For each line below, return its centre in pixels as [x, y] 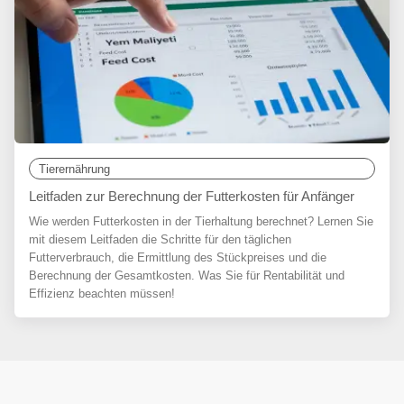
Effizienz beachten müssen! [102, 294]
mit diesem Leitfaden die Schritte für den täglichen [160, 239]
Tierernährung [74, 169]
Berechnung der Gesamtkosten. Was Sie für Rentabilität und [187, 275]
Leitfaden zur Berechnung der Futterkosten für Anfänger [192, 196]
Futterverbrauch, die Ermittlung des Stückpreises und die [178, 257]
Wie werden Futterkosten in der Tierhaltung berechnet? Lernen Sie [201, 221]
